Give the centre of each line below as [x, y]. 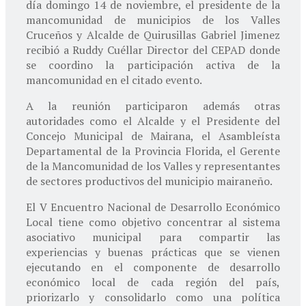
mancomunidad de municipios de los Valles [153, 19]
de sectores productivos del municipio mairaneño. [149, 181]
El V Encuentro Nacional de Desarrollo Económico [153, 207]
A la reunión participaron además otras [153, 106]
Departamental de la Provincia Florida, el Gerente [153, 151]
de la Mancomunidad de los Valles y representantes [153, 166]
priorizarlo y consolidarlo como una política [153, 297]
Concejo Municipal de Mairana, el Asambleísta [153, 136]
